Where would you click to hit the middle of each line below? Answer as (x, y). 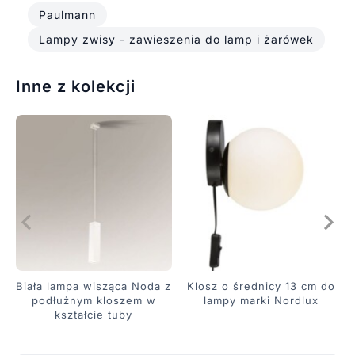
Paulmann (67, 15)
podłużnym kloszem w (94, 301)
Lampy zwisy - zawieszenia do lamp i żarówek (176, 40)
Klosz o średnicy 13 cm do (261, 286)
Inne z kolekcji (75, 87)
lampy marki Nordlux (261, 301)
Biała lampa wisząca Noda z (94, 286)
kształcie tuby (94, 315)
